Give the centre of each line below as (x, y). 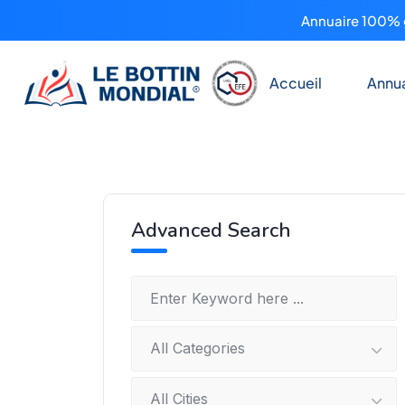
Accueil (295, 83)
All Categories (198, 348)
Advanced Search (211, 231)
